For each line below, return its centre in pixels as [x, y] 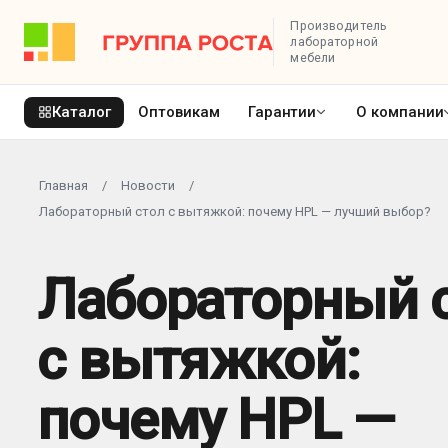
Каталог [81, 111]
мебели [313, 57]
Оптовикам [179, 111]
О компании [400, 111]
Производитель [338, 25]
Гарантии [282, 111]
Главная [63, 185]
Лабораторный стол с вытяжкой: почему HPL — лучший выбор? [235, 211]
